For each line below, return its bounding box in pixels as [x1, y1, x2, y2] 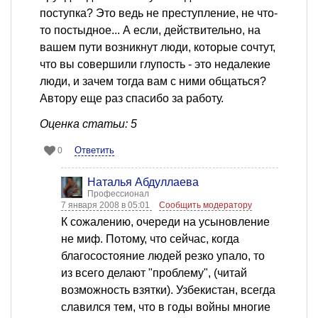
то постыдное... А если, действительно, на [40, 24, 261, 37]
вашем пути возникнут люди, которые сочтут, [40, 41, 275, 54]
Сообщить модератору [159, 200, 252, 211]
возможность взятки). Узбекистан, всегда [61, 284, 275, 297]
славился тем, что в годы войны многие [61, 301, 270, 314]
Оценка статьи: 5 [40, 118, 137, 131]
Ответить [75, 145, 114, 156]
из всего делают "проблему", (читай [61, 267, 247, 280]
